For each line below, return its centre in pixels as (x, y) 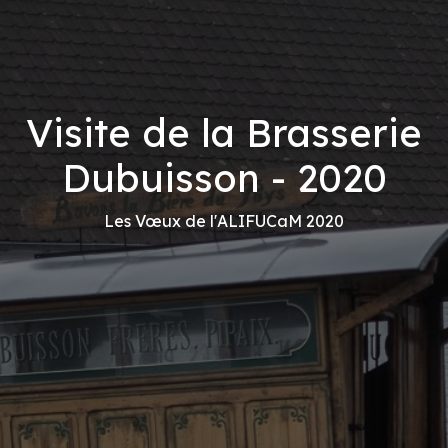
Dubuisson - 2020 (224, 177)
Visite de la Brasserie (224, 132)
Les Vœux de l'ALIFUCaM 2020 (224, 220)
